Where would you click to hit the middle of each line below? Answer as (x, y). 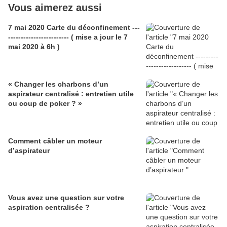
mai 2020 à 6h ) (34, 47)
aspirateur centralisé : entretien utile (71, 94)
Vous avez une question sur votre (66, 198)
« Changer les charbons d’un (58, 84)
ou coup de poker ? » (45, 104)
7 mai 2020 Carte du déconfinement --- (74, 28)
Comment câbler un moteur (55, 141)
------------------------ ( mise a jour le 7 (68, 37)
